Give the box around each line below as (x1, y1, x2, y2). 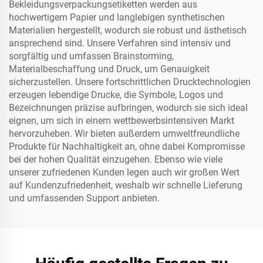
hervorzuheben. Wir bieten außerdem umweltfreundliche (9, 128, 240, 139)
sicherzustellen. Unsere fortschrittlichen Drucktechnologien (9, 76, 251, 87)
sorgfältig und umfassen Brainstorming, (9, 50, 174, 62)
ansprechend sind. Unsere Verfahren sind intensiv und (9, 38, 231, 49)
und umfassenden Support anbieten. (9, 193, 160, 204)
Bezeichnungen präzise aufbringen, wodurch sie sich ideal (9, 102, 248, 113)
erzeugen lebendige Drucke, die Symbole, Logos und (9, 89, 223, 100)
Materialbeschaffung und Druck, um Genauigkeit (9, 63, 210, 75)
